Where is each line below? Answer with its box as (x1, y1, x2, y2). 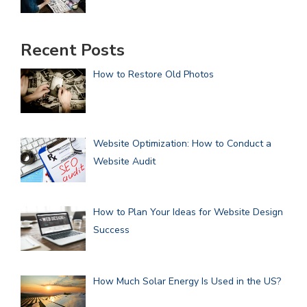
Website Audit (93, 154, 156, 168)
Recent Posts (21, 38, 125, 61)
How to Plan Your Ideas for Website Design (93, 206, 283, 219)
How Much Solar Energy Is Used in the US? (93, 274, 281, 288)
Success (93, 223, 130, 237)
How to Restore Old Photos (93, 67, 214, 81)
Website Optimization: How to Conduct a (93, 136, 271, 150)
